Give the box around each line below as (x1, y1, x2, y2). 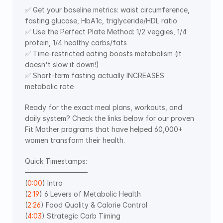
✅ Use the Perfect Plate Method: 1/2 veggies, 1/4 (25, 27, 187, 36)
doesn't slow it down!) (25, 60, 99, 69)
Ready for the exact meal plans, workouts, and (25, 103, 182, 111)
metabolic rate (25, 82, 74, 91)
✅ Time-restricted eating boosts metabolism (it (25, 49, 182, 58)
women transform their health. (25, 135, 125, 144)
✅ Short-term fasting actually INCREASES (25, 71, 164, 80)
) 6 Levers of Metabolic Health (39, 189, 143, 198)
